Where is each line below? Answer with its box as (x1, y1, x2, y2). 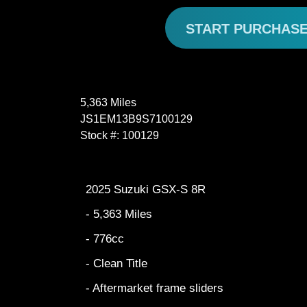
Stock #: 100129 (80, 130, 159, 141)
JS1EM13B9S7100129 (80, 113, 193, 125)
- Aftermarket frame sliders (86, 282, 223, 295)
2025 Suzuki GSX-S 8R (86, 183, 209, 196)
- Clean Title (86, 257, 151, 270)
